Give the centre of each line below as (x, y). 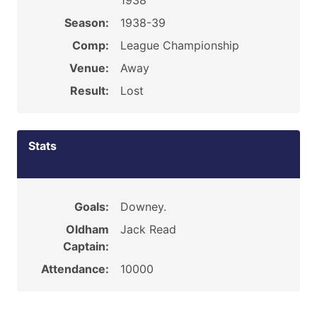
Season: (86, 23)
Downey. (143, 207)
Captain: (86, 246)
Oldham (87, 229)
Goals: (91, 207)
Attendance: (75, 269)
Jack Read (148, 229)
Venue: (89, 68)
